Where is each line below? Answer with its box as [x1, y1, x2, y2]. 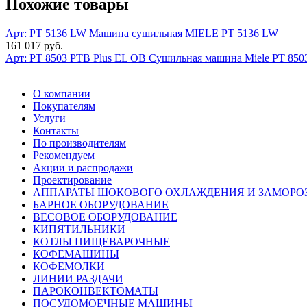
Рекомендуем [33, 149, 95, 162]
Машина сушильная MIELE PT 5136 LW [89, 27, 278, 40]
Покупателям [33, 100, 95, 112]
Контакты [33, 125, 79, 137]
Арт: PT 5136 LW [5, 27, 89, 40]
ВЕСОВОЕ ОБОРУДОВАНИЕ [33, 211, 177, 223]
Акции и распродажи [33, 162, 133, 174]
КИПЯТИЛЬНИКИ [33, 223, 125, 236]
